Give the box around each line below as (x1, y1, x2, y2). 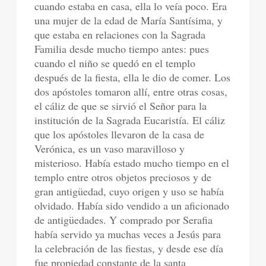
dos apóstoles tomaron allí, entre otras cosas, (34, 84, 228, 99)
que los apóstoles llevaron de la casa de (34, 127, 205, 141)
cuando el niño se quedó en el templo (34, 56, 196, 70)
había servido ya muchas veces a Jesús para (34, 227, 221, 241)
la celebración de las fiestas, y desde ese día (34, 241, 224, 255)
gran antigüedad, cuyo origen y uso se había (34, 184, 224, 198)
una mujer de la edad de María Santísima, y (34, 13, 223, 27)
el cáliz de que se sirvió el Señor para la (34, 99, 207, 113)
